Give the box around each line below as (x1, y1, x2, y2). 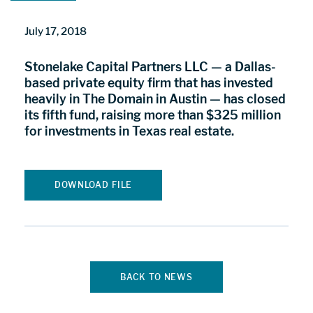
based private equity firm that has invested (24, 75, 274, 91)
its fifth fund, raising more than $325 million (24, 108, 282, 123)
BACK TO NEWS (119, 271, 194, 282)
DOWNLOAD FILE (54, 179, 133, 190)
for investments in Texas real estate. (24, 124, 235, 139)
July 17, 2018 (24, 24, 87, 38)
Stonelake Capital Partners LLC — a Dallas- (24, 59, 277, 75)
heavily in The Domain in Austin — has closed (24, 92, 286, 107)
